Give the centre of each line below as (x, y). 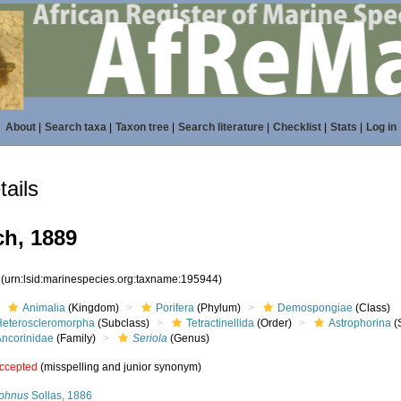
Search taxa (75, 127)
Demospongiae (316, 308)
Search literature (221, 127)
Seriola (150, 338)
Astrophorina (360, 323)
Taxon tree (142, 127)
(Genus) (189, 338)
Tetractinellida (221, 323)
